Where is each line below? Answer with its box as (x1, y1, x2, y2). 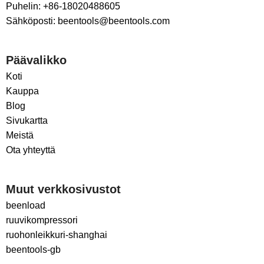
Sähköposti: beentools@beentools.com (6, 15, 170, 26)
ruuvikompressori (6, 214, 78, 225)
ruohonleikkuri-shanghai (6, 229, 107, 240)
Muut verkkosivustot (6, 182, 121, 196)
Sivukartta (6, 115, 48, 126)
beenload (6, 200, 45, 210)
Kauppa (6, 85, 39, 96)
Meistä (6, 130, 34, 140)
